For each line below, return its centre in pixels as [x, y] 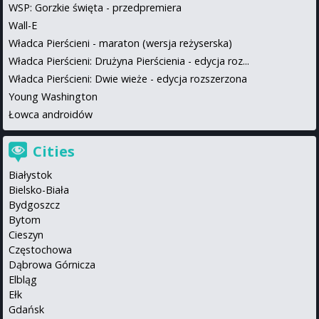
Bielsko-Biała [39, 189]
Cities [54, 151]
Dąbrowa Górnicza [52, 264]
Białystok [30, 174]
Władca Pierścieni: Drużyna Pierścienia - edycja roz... [129, 61]
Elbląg [23, 279]
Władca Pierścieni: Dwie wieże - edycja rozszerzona [128, 78]
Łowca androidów [51, 114]
